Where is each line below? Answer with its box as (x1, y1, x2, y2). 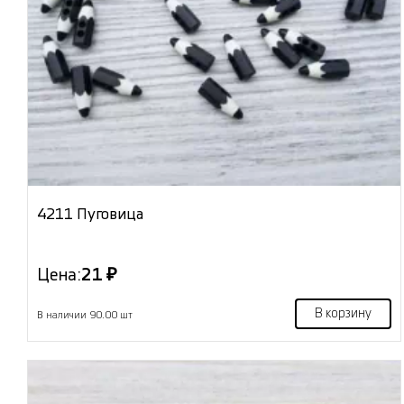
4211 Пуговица (37, 206, 143, 222)
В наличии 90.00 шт (37, 309, 133, 320)
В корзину (314, 307, 372, 320)
